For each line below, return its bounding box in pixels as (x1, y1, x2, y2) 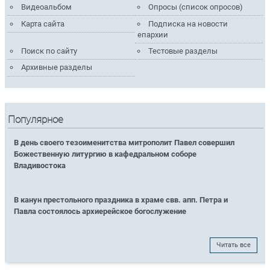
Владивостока (14, 161, 66, 171)
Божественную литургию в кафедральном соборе (14, 149, 197, 159)
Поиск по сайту (20, 46, 77, 55)
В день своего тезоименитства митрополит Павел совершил (14, 138, 235, 148)
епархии (137, 30, 169, 39)
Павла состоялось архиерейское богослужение (14, 207, 187, 216)
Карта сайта (20, 19, 64, 28)
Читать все (216, 241, 251, 250)
